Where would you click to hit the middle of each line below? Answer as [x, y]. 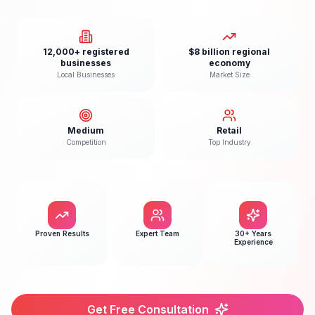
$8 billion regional [229, 52]
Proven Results [62, 233]
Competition [86, 142]
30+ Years [253, 233]
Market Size [229, 75]
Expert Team [157, 233]
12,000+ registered [86, 52]
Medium [86, 130]
